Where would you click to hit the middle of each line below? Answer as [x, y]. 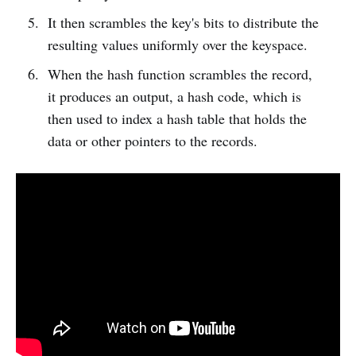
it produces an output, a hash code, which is [174, 97]
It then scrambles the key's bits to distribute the [183, 23]
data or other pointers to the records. [152, 141]
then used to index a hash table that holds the [177, 119]
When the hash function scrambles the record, [180, 74]
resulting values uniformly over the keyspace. [177, 45]
